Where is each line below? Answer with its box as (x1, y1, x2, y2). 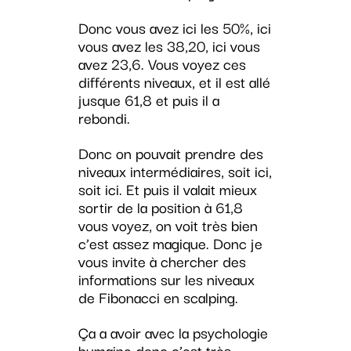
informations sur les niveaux (78, 267, 255, 291)
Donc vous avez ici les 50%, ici (78, 16, 271, 40)
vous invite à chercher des (78, 249, 246, 273)
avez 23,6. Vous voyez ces (78, 52, 246, 76)
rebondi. (78, 106, 130, 130)
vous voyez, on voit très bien (78, 213, 258, 237)
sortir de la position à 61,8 (78, 195, 243, 219)
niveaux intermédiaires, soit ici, (78, 159, 272, 183)
